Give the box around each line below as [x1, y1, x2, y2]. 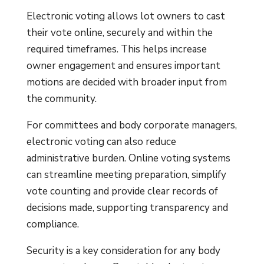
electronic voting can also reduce [26, 134, 176, 148]
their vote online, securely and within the [26, 25, 213, 39]
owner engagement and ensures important [26, 58, 220, 72]
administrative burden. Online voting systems [26, 151, 230, 165]
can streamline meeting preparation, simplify [26, 167, 226, 181]
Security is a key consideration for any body [26, 243, 220, 258]
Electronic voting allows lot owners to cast [26, 9, 225, 23]
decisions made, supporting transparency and [26, 200, 228, 214]
